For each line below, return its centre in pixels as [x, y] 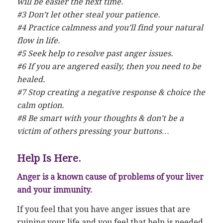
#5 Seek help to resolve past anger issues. [95, 54]
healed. [31, 80]
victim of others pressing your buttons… [93, 131]
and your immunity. [54, 190]
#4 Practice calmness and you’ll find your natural [110, 28]
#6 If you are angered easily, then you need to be [109, 67]
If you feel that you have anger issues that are [103, 210]
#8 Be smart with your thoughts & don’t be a [100, 118]
